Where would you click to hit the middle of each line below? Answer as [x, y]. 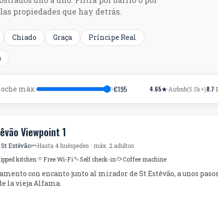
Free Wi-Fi [58, 159]
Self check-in [98, 159]
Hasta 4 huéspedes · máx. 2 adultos [86, 145]
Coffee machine [145, 159]
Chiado [24, 37]
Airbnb [178, 89]
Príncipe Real [112, 37]
